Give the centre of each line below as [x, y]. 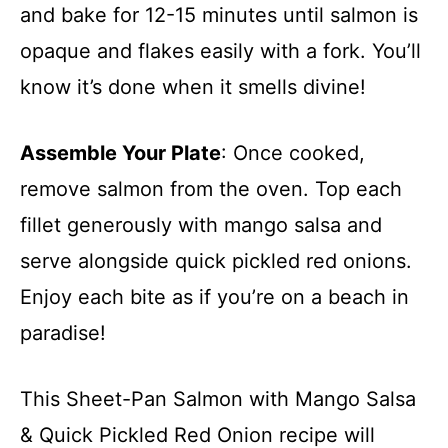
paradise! [63, 332]
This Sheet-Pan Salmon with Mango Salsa [218, 398]
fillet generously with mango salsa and [201, 224]
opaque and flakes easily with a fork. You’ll [220, 50]
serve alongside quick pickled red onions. [216, 260]
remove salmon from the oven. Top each [211, 188]
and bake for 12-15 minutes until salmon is [219, 14]
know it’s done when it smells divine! [193, 86]
